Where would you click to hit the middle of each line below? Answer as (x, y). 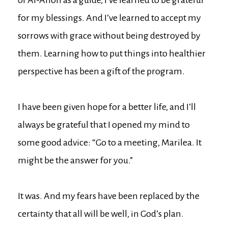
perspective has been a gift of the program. (101, 71)
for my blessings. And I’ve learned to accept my (109, 18)
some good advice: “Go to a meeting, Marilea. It (110, 142)
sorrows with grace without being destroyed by (109, 35)
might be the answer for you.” (75, 160)
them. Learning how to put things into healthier (112, 53)
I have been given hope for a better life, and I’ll (107, 107)
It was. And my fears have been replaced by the (109, 196)
